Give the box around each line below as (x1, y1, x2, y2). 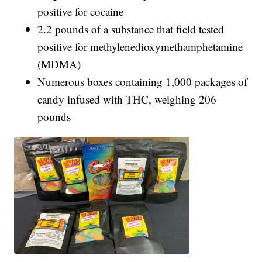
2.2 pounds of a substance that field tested (37, 22, 225, 37)
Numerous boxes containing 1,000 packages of (37, 74, 248, 89)
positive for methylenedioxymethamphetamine (37, 39, 243, 54)
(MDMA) (37, 57, 81, 72)
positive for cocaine (37, 4, 124, 19)
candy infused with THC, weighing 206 (37, 92, 217, 107)
